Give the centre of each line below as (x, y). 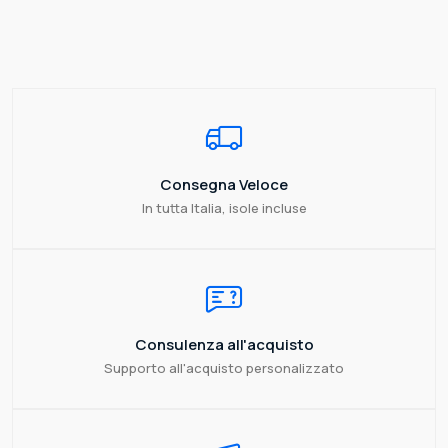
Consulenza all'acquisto (224, 344)
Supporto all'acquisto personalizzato (224, 367)
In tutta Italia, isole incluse (224, 207)
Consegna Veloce (224, 184)
